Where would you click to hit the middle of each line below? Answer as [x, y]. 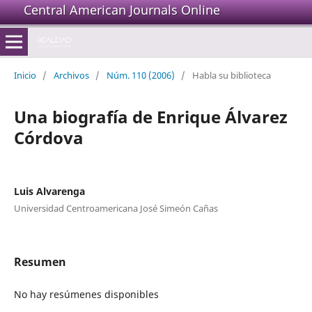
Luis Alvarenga [49, 191]
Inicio [25, 75]
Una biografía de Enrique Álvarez [150, 116]
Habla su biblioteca [231, 75]
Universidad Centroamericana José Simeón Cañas [116, 208]
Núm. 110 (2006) [140, 75]
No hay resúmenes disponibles [86, 294]
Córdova [48, 137]
